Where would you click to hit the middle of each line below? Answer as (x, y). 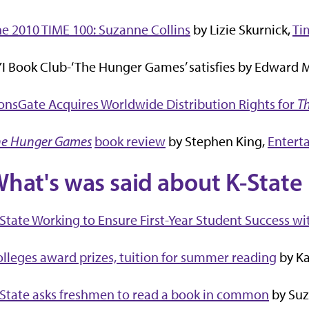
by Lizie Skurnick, (241, 30)
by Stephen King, (217, 142)
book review (130, 142)
